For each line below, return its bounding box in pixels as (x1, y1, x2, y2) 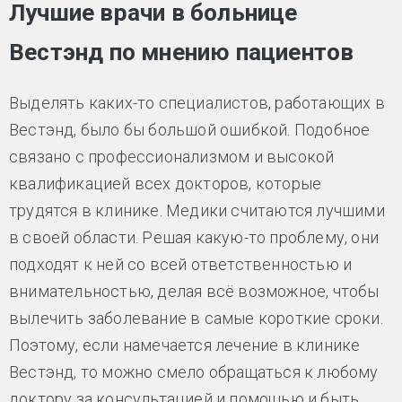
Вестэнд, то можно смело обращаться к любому (9, 362, 379, 381)
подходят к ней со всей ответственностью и (9, 254, 353, 274)
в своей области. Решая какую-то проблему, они (9, 227, 379, 247)
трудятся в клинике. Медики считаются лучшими (9, 200, 385, 220)
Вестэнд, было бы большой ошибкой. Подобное (9, 119, 371, 139)
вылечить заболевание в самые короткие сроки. (9, 308, 383, 328)
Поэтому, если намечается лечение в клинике (9, 335, 361, 354)
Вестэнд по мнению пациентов (9, 38, 354, 66)
